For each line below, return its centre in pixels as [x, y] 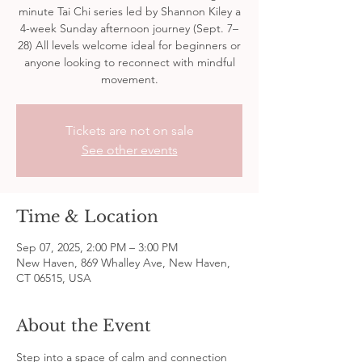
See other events [129, 149]
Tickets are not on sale [129, 130]
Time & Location [87, 216]
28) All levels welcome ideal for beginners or [129, 45]
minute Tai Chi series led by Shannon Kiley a [129, 11]
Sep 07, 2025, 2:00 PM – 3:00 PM [97, 247]
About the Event [84, 325]
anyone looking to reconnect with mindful [129, 62]
